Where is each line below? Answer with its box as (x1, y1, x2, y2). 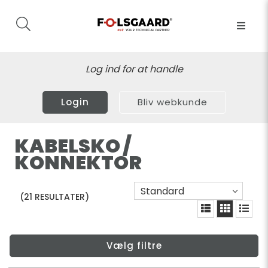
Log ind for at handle (85, 62, 183, 76)
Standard (140, 184, 184, 199)
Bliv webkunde (137, 96, 208, 108)
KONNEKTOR (14, 149, 142, 176)
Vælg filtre (106, 239, 162, 252)
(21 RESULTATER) (19, 190, 89, 203)
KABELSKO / (14, 132, 131, 159)
